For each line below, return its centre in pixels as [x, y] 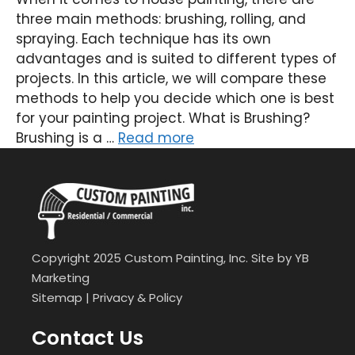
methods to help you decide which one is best [175, 98]
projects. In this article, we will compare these [171, 78]
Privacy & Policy [137, 298]
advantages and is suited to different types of [176, 59]
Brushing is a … [67, 138]
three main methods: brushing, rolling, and [161, 19]
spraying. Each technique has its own [143, 39]
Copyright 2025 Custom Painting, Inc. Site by [163, 258]
